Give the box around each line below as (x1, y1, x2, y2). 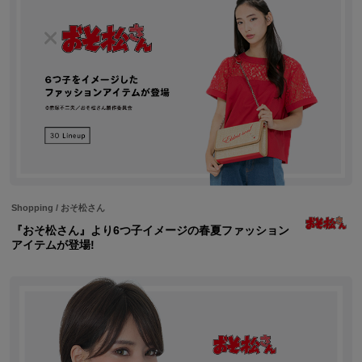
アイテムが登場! (11, 238, 95, 251)
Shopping (11, 202, 53, 213)
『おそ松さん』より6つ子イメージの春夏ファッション (11, 223, 289, 237)
